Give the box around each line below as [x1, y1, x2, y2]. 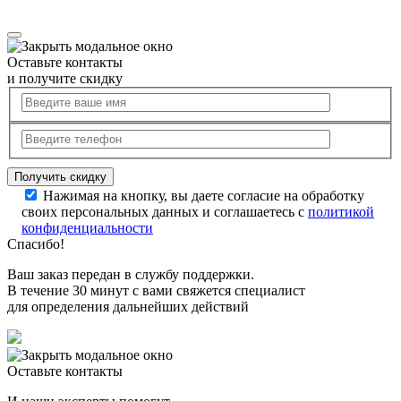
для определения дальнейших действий [7, 298, 249, 314]
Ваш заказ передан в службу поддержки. [7, 266, 254, 282]
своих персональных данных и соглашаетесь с [21, 203, 308, 219]
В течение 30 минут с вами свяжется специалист [7, 282, 305, 298]
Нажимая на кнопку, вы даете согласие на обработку [43, 187, 364, 203]
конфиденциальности [21, 219, 153, 235]
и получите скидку [7, 70, 123, 86]
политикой [308, 203, 374, 219]
